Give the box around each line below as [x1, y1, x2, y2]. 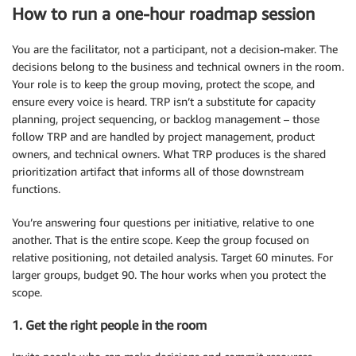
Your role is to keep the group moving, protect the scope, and [12, 77, 315, 91]
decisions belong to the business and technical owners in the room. [12, 60, 344, 74]
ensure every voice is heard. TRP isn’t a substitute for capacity [12, 95, 315, 109]
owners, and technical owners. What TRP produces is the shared [12, 147, 326, 161]
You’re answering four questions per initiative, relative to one [12, 215, 314, 230]
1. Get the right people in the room [12, 316, 207, 333]
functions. [12, 182, 60, 196]
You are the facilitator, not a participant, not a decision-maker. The [12, 42, 338, 56]
